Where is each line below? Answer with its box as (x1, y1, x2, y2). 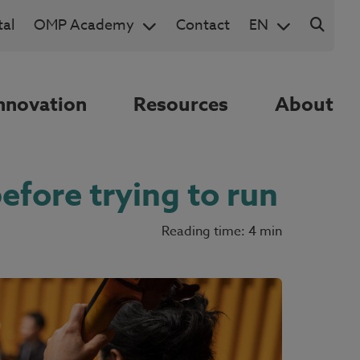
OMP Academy (34, 14, 134, 36)
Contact (176, 14, 230, 36)
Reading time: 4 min (161, 222, 282, 242)
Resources (133, 91, 228, 120)
